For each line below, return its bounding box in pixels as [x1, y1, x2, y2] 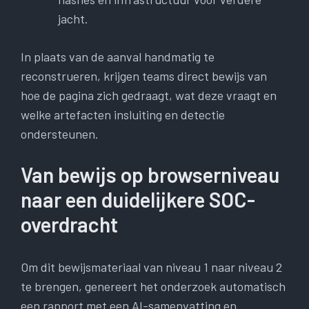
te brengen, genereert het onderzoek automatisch [21, 279, 286, 295]
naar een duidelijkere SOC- [21, 187, 255, 212]
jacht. [58, 11, 88, 27]
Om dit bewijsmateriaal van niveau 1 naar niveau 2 [21, 259, 282, 275]
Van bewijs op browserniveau [21, 162, 279, 188]
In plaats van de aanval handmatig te [21, 49, 215, 65]
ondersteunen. [21, 126, 99, 142]
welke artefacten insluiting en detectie [21, 107, 225, 123]
